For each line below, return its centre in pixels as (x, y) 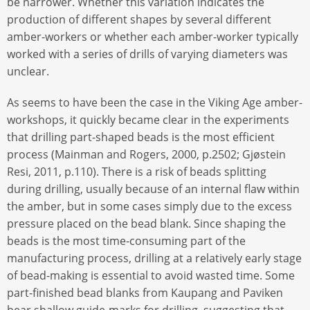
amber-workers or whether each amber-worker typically (153, 37)
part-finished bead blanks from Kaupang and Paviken (145, 292)
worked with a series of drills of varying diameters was (147, 54)
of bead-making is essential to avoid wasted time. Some (151, 275)
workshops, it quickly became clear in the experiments (148, 119)
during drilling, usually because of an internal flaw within (153, 189)
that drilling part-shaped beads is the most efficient (141, 137)
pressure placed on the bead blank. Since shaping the (146, 223)
